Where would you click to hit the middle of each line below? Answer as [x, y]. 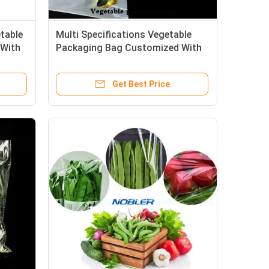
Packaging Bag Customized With [129, 48]
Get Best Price [141, 84]
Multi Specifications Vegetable [124, 35]
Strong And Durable [99, 61]
